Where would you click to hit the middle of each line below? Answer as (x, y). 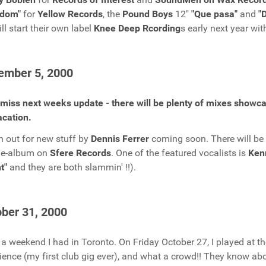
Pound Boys (148, 14)
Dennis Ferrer (121, 139)
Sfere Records (80, 153)
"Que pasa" (216, 14)
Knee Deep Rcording (137, 28)
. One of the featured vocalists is (180, 153)
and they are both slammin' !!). (72, 167)
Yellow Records (70, 14)
